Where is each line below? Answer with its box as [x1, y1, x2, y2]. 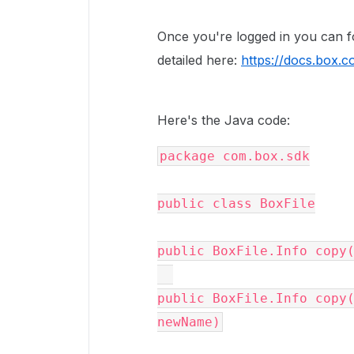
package [160, 149, 215, 164]
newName [157, 314, 213, 330]
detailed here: [157, 52, 241, 68]
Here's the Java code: [157, 112, 294, 128]
